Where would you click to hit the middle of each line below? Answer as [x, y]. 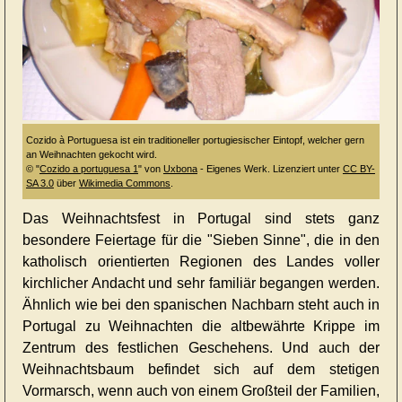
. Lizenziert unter [305, 169]
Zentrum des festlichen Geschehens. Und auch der [201, 348]
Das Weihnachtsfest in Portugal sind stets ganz [201, 219]
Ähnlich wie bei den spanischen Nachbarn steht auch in [201, 305]
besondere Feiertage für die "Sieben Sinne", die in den [201, 240]
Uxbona [180, 169]
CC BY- [358, 169]
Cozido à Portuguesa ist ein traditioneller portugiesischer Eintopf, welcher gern [195, 140]
